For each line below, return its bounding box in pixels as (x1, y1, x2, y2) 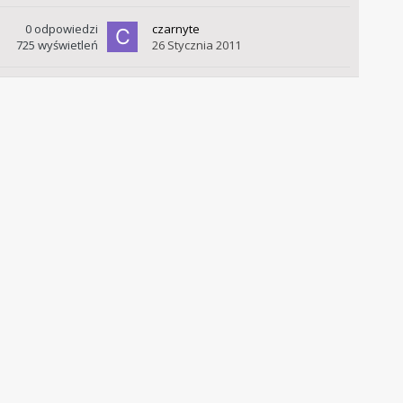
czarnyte (151, 21, 200, 38)
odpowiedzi (33, 21, 98, 38)
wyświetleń (37, 37, 98, 54)
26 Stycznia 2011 (151, 37, 241, 54)
